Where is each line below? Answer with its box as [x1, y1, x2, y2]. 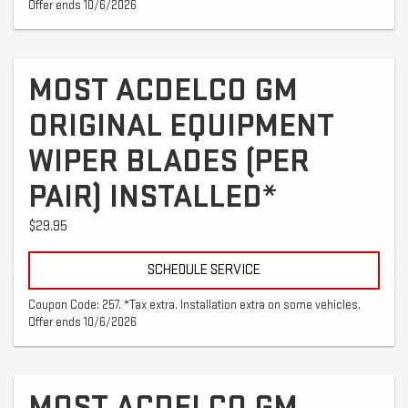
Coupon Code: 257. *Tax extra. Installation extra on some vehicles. [28, 297, 361, 312]
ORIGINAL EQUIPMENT [28, 106, 334, 146]
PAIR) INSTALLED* [28, 177, 277, 217]
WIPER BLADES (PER [28, 141, 310, 181]
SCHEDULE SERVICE [148, 260, 260, 279]
